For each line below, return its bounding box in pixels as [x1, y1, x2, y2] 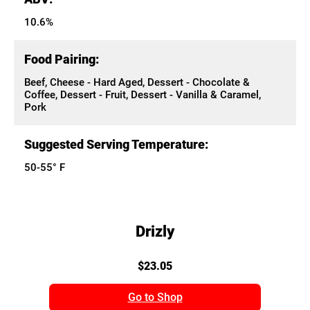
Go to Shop [127, 291, 183, 304]
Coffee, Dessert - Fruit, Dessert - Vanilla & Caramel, [24, 89, 261, 101]
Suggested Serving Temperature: [24, 137, 208, 152]
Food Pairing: [24, 52, 99, 66]
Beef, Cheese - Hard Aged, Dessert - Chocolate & [24, 76, 250, 89]
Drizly [136, 223, 174, 240]
